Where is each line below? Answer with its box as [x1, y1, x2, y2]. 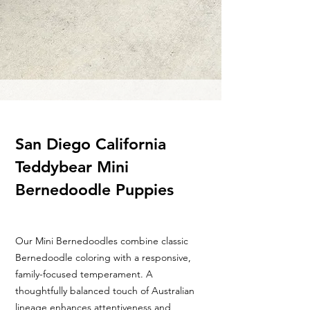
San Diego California [15, 134, 166, 154]
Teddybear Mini [15, 157, 129, 176]
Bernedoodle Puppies [15, 180, 174, 199]
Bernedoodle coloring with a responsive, [15, 251, 191, 264]
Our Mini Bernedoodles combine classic [15, 235, 188, 247]
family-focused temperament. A [15, 268, 153, 280]
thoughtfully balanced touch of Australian [15, 284, 194, 297]
